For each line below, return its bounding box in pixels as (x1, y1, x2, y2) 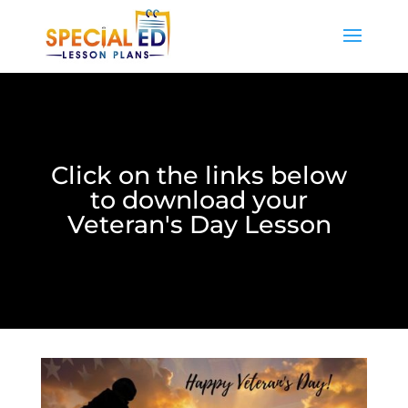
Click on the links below (51, 160, 348, 190)
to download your (90, 185, 309, 215)
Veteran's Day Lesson (66, 209, 331, 240)
